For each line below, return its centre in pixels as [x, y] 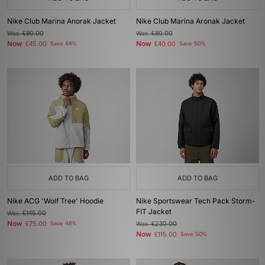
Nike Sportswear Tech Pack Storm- [196, 201]
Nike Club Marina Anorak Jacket [62, 21]
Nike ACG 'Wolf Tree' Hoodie [55, 201]
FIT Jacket [154, 211]
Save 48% [63, 224]
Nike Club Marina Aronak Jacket [190, 21]
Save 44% [63, 44]
